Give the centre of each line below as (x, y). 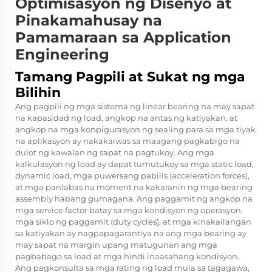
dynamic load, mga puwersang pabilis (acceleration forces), (132, 176)
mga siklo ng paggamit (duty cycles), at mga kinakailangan (133, 222)
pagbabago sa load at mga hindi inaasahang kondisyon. (127, 257)
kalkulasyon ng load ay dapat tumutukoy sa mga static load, (134, 164)
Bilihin (38, 93)
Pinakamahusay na (89, 21)
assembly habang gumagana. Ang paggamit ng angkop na (134, 199)
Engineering (62, 55)
